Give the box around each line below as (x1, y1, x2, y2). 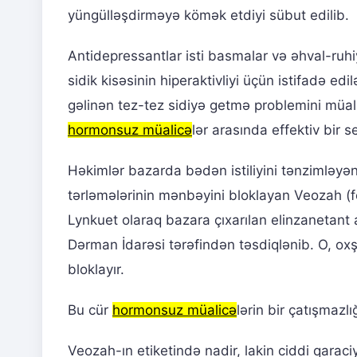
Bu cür (68, 301, 112, 318)
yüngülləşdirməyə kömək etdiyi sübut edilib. (68, 6, 349, 23)
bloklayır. (68, 261, 124, 277)
